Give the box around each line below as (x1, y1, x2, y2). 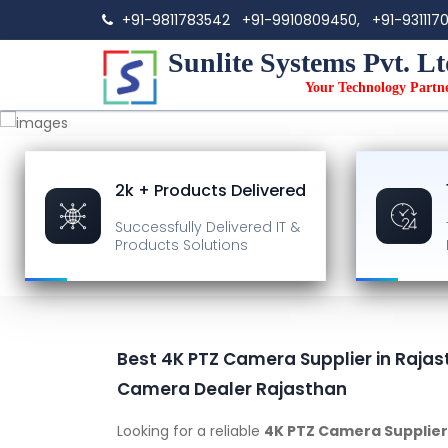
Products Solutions (115, 234, 248, 255)
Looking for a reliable (117, 420, 264, 441)
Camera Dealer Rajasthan (117, 376, 347, 401)
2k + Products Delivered (115, 178, 306, 202)
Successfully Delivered (115, 216, 272, 237)
